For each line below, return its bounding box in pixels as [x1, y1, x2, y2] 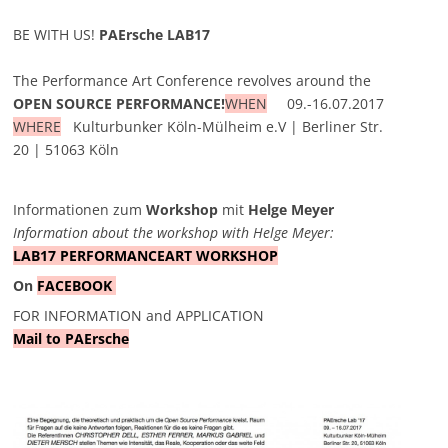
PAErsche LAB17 [99, 24, 211, 44]
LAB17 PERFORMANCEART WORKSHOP [13, 245, 279, 265]
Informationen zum [13, 199, 147, 219]
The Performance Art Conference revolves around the [13, 70, 372, 90]
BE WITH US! [13, 24, 100, 44]
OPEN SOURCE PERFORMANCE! [13, 93, 226, 113]
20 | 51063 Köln [13, 139, 120, 159]
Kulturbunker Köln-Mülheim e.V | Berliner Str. [61, 116, 384, 136]
